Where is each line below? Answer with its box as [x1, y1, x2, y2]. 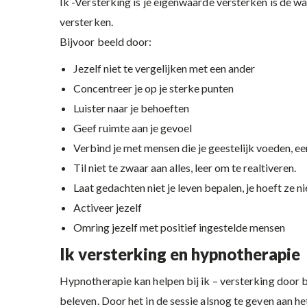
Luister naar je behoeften [73, 101, 189, 114]
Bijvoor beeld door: [60, 35, 152, 48]
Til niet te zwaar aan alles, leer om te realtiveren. [73, 161, 296, 174]
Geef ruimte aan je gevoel [73, 121, 192, 134]
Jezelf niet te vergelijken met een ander [73, 62, 255, 75]
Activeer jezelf [73, 201, 142, 214]
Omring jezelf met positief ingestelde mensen [73, 221, 285, 234]
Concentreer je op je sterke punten [73, 82, 234, 95]
